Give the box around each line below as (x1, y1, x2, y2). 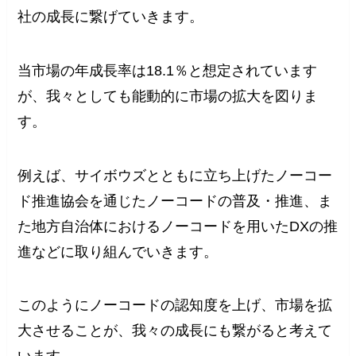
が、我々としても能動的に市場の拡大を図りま (17, 87, 319, 104)
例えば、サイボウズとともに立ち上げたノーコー (17, 167, 333, 184)
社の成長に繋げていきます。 (17, 9, 204, 25)
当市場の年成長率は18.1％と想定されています (17, 62, 318, 79)
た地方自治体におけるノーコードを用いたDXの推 (17, 218, 339, 234)
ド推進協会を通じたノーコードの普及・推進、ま (17, 192, 333, 209)
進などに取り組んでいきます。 (17, 243, 219, 260)
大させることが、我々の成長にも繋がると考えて (17, 323, 333, 339)
